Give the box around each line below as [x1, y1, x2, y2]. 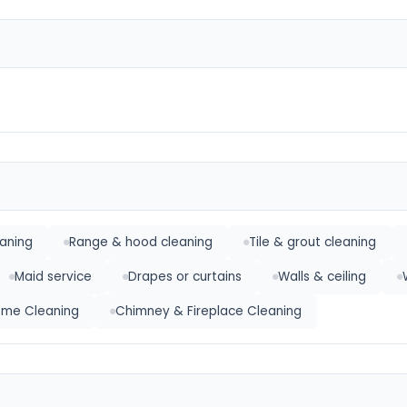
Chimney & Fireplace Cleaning [115, 303, 302, 320]
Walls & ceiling [278, 268, 366, 285]
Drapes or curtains [128, 268, 242, 285]
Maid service [15, 268, 92, 285]
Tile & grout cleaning [249, 233, 376, 251]
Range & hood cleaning [69, 233, 213, 251]
